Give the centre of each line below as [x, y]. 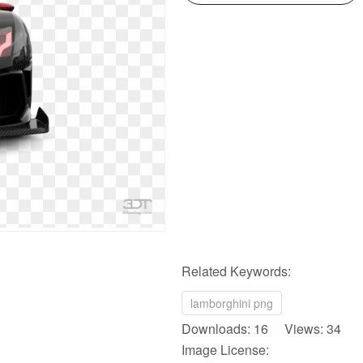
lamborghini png [232, 303]
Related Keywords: [236, 271]
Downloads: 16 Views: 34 [261, 329]
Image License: [225, 350]
